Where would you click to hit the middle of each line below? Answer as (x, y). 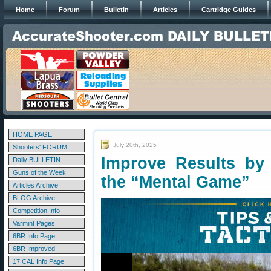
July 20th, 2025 (135, 145)
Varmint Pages (34, 223)
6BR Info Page (34, 236)
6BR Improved (34, 249)
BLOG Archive (34, 198)
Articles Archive (35, 185)
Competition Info (36, 211)
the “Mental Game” (175, 182)
